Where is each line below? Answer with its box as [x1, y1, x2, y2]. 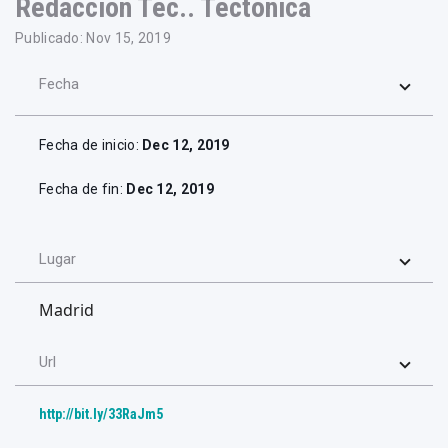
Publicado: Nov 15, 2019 [15, 30, 171, 47]
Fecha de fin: [39, 181, 127, 198]
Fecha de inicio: [39, 137, 143, 154]
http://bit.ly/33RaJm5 [39, 406, 163, 423]
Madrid [39, 299, 94, 322]
